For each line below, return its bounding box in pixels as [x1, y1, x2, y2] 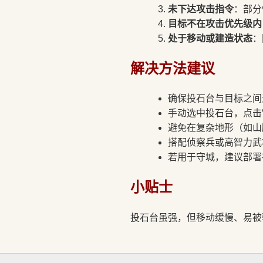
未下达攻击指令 [168, 4, 234, 14]
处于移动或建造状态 [168, 33, 252, 43]
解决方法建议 [130, 60, 215, 76]
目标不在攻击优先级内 [168, 18, 262, 29]
